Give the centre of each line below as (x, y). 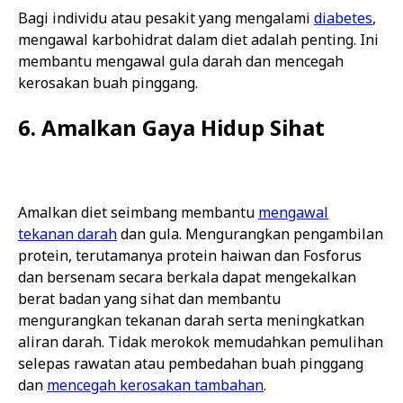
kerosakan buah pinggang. (108, 83)
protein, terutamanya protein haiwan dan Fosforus (190, 255)
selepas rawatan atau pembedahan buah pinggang (191, 363)
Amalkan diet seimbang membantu (138, 212)
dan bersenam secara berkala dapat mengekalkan (187, 277)
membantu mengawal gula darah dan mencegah (181, 61)
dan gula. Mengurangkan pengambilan (250, 234)
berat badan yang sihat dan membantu (149, 299)
